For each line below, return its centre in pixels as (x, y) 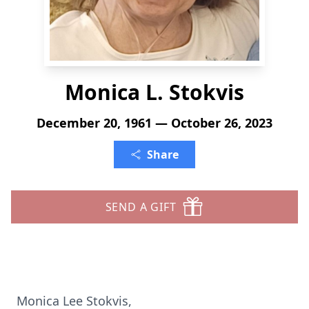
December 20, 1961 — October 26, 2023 (154, 123)
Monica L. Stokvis (154, 92)
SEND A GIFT (141, 207)
